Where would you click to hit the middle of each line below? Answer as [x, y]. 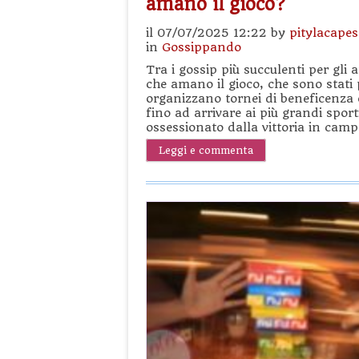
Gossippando [202, 47]
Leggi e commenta [206, 150]
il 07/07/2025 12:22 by [218, 33]
